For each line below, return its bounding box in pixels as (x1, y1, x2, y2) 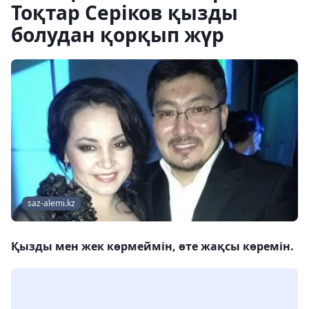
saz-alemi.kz (28, 197, 75, 210)
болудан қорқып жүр (11, 21, 224, 48)
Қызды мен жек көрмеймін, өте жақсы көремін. (11, 239, 294, 255)
